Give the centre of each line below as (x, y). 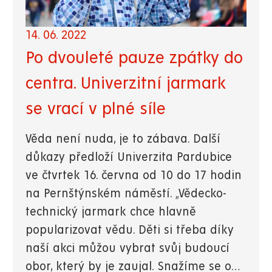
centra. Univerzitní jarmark (126, 83)
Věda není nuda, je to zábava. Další (123, 140)
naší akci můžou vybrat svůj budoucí (127, 249)
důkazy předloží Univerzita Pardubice (129, 158)
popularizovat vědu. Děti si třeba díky (130, 231)
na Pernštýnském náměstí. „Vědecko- (126, 194)
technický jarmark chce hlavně (111, 212)
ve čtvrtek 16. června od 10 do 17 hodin (134, 176)
